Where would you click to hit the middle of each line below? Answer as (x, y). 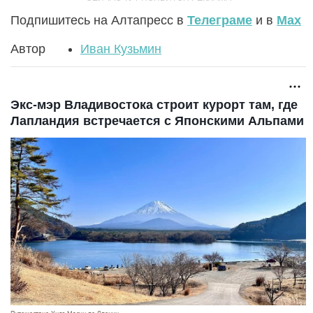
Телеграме (220, 20)
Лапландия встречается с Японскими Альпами (157, 121)
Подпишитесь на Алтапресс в (99, 20)
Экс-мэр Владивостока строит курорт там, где (154, 104)
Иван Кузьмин (121, 49)
